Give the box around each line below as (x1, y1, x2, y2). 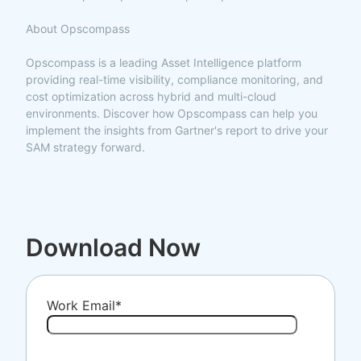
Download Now (26, 233, 201, 263)
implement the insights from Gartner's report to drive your (26, 123, 328, 138)
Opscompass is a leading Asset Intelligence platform (26, 56, 301, 70)
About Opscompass (26, 22, 130, 36)
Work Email (47, 297, 115, 314)
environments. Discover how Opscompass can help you (26, 106, 317, 121)
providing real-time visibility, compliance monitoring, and (26, 73, 323, 87)
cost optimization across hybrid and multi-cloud (26, 89, 276, 104)
